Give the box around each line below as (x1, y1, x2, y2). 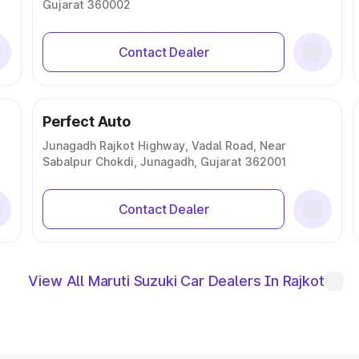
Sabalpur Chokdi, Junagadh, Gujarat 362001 (42, 155, 286, 168)
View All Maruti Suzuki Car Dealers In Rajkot (28, 272, 325, 289)
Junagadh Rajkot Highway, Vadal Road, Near (42, 139, 286, 152)
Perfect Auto (42, 113, 131, 130)
